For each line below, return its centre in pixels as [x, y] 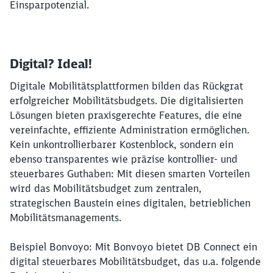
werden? [75, 20]
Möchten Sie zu [92, 9]
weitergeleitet [160, 9]
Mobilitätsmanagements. [67, 217]
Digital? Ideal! [53, 63]
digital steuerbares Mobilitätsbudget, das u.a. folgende [135, 261]
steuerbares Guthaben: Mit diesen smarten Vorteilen [130, 173]
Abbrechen [103, 56]
